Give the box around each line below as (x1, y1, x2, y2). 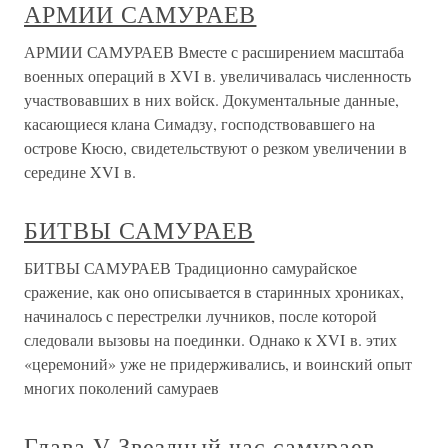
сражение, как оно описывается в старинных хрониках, (24, 280, 404, 302)
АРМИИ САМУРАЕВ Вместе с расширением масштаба (24, 40, 404, 62)
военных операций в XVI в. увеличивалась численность (24, 64, 411, 86)
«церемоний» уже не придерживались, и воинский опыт (24, 352, 412, 374)
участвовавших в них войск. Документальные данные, (24, 88, 399, 110)
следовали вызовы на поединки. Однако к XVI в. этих (24, 328, 397, 350)
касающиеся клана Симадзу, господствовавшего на (24, 112, 375, 134)
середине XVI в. (24, 160, 136, 182)
